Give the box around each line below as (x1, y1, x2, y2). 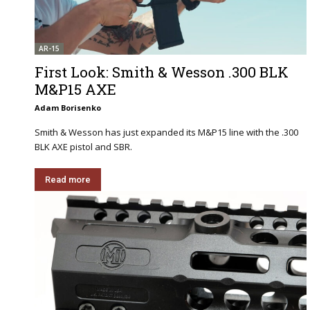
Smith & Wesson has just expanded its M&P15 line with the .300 (35, 125, 298, 138)
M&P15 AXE (35, 79, 116, 99)
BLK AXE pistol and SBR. (35, 140, 132, 153)
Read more (45, 174, 91, 185)
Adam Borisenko (35, 102, 101, 113)
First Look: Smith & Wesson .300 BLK (35, 62, 289, 82)
